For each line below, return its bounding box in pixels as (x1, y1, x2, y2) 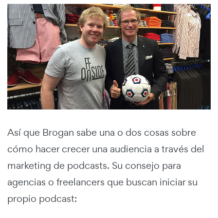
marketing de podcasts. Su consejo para (7, 159, 181, 172)
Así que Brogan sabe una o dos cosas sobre (7, 126, 196, 139)
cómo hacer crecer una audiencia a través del (7, 143, 204, 156)
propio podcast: (7, 192, 77, 205)
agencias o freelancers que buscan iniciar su (7, 176, 198, 189)
